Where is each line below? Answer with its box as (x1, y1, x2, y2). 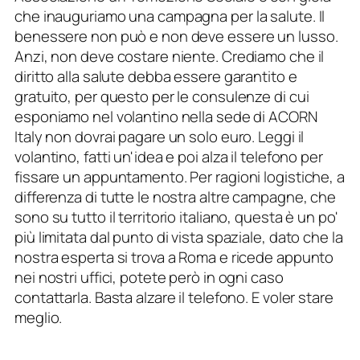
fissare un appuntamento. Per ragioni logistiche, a (14, 166, 345, 187)
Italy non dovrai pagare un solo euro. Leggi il (14, 125, 305, 147)
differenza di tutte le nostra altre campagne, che (14, 186, 337, 207)
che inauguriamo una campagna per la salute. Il (14, 5, 325, 27)
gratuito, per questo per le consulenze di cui (14, 85, 309, 107)
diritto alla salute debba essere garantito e (14, 65, 297, 87)
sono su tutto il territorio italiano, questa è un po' (14, 206, 338, 227)
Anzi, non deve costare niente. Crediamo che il (14, 45, 325, 67)
